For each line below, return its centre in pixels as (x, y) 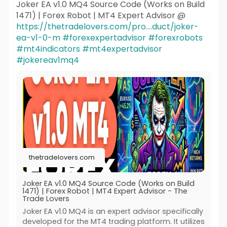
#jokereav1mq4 (47, 60)
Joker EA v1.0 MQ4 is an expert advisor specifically (112, 211)
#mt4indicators (48, 49)
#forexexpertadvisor (104, 38)
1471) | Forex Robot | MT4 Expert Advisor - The (105, 191)
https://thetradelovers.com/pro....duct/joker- (107, 27)
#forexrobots (175, 38)
